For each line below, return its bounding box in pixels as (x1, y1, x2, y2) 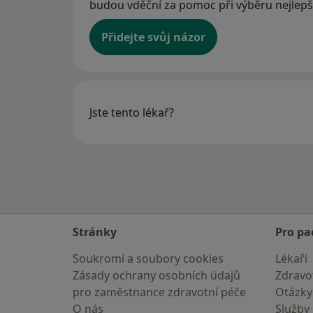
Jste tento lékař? (89, 105, 174, 121)
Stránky (73, 224, 117, 240)
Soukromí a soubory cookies (73, 251, 224, 266)
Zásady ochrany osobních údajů (73, 268, 240, 283)
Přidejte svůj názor (101, 29, 205, 45)
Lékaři (275, 251, 307, 266)
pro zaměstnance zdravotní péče (73, 284, 246, 300)
